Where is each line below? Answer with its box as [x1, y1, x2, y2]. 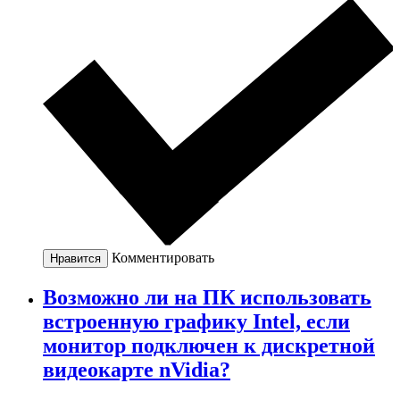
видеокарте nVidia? [43, 358, 230, 382]
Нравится [50, 252, 101, 266]
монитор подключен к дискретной [43, 334, 375, 358]
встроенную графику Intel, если [43, 310, 350, 334]
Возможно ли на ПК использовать [43, 286, 371, 310]
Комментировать [112, 250, 214, 266]
